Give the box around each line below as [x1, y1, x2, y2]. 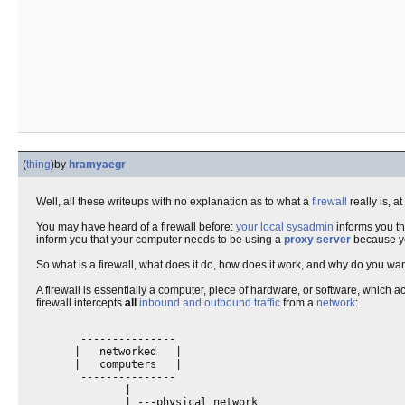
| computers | [36, 358, 182, 371]
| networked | [36, 345, 182, 358]
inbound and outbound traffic [139, 297, 280, 309]
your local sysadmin [236, 221, 334, 233]
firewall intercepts [36, 297, 125, 309]
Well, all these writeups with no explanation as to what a [36, 195, 312, 208]
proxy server [284, 233, 351, 246]
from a [280, 297, 316, 309]
